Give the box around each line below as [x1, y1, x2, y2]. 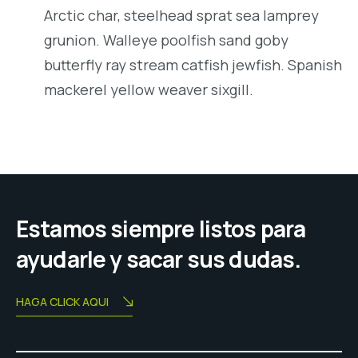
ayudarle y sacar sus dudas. [16, 243, 301, 274]
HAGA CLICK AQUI [16, 293, 109, 309]
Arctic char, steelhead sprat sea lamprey [44, 5, 319, 25]
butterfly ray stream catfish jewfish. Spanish [44, 54, 342, 74]
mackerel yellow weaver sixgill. [44, 79, 253, 99]
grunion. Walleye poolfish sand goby [44, 30, 288, 50]
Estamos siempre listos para [16, 213, 306, 244]
